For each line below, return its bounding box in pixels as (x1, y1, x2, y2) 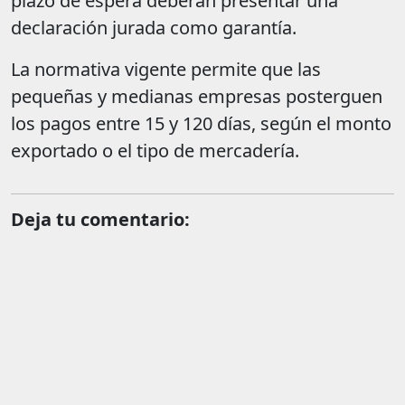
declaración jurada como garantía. (11, 15, 297, 41)
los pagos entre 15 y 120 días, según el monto (11, 111, 391, 137)
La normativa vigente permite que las (11, 57, 321, 82)
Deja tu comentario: (11, 207, 190, 232)
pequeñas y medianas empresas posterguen (11, 84, 382, 109)
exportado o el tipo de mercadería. (11, 138, 299, 164)
